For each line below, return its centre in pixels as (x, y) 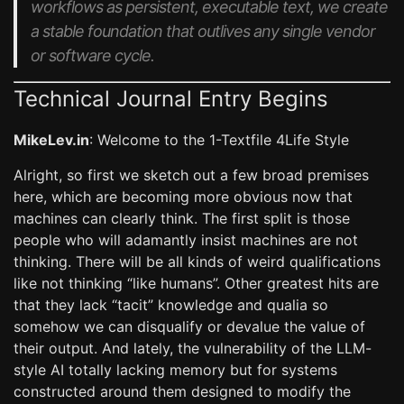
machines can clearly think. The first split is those (182, 218)
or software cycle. (92, 55)
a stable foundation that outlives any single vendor (203, 31)
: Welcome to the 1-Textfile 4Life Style (219, 140)
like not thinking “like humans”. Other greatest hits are (196, 283)
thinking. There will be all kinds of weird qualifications (197, 262)
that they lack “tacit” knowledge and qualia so (171, 305)
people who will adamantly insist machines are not (186, 240)
